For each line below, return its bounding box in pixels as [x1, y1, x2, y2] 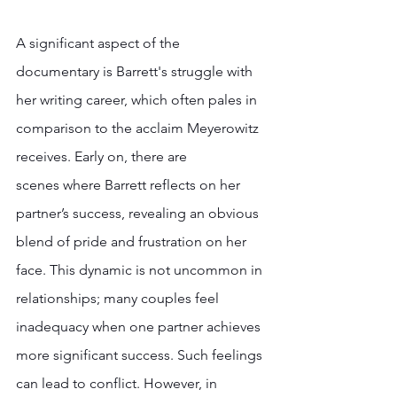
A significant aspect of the [16, 34, 183, 51]
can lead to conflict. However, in [16, 374, 221, 392]
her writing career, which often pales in [16, 90, 261, 108]
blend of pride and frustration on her [16, 232, 250, 250]
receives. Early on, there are [16, 147, 191, 165]
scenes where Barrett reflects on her [16, 175, 244, 193]
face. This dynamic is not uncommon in [16, 261, 266, 278]
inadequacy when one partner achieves [16, 317, 264, 335]
